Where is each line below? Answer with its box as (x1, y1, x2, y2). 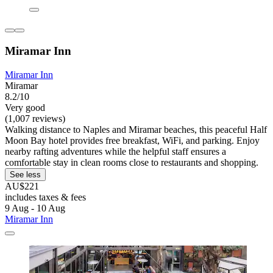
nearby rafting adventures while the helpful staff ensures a (5, 146, 226, 157)
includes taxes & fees (5, 191, 86, 202)
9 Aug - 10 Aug (5, 202, 65, 213)
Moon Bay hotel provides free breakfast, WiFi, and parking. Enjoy (5, 135, 260, 146)
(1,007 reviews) (5, 113, 65, 124)
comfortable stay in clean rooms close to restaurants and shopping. (5, 157, 258, 168)
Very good (5, 102, 45, 113)
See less (10, 169, 41, 179)
